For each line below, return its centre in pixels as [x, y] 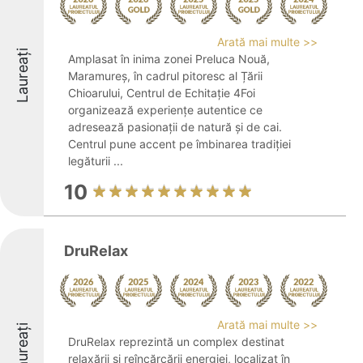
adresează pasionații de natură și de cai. [175, 127]
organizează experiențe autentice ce [165, 110]
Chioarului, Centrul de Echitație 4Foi [162, 93]
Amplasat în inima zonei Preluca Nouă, [169, 59]
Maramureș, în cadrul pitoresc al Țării [165, 76]
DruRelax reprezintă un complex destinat [176, 342]
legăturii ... [96, 161]
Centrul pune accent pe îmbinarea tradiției [179, 144]
